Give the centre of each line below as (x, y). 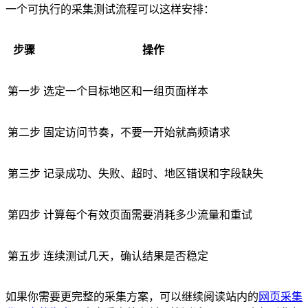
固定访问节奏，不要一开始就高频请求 (137, 133)
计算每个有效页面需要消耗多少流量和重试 (148, 215)
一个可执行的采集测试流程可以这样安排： (110, 10)
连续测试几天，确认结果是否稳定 (126, 256)
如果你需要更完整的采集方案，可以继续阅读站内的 (132, 297)
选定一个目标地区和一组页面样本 (126, 91)
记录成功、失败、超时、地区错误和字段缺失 (153, 174)
